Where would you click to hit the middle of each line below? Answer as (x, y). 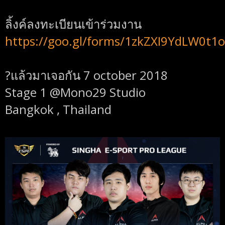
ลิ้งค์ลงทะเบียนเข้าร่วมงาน (73, 24)
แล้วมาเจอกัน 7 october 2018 (89, 75)
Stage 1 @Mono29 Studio (75, 92)
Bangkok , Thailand (58, 109)
